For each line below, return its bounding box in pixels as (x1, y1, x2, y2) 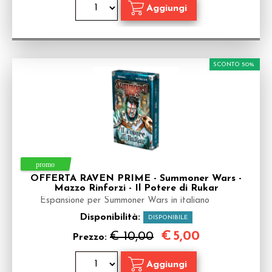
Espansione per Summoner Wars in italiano (39, 196, 209, 205)
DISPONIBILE (148, 214, 188, 221)
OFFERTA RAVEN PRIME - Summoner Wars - (30, 174, 242, 183)
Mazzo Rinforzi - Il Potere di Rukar (53, 183, 219, 193)
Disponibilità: (80, 212, 143, 222)
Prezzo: (72, 233, 110, 242)
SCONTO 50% (213, 61, 254, 68)
